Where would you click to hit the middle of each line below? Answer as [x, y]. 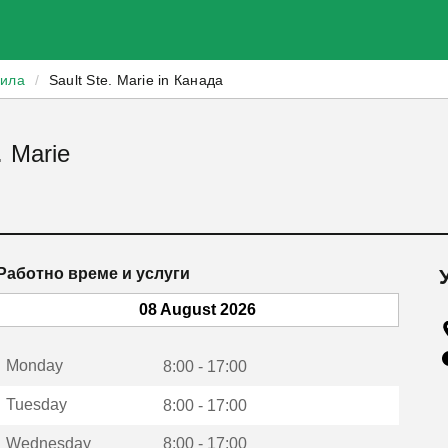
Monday [34, 365]
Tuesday [36, 404]
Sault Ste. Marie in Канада [136, 80]
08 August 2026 [197, 309]
